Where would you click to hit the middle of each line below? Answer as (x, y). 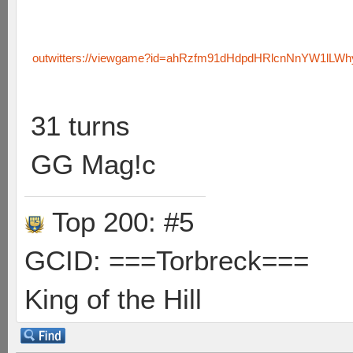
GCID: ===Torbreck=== (167, 260)
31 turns (80, 126)
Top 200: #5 (119, 222)
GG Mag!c (93, 164)
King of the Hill (113, 299)
